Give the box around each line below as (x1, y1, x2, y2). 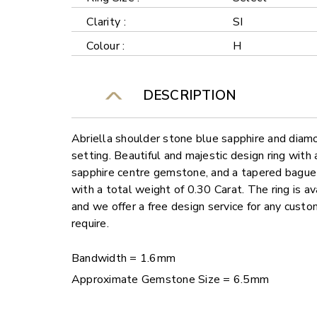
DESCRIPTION (135, 86, 236, 105)
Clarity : (86, 14, 126, 30)
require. (71, 216, 109, 232)
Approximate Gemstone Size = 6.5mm (71, 272, 270, 288)
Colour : (86, 38, 125, 54)
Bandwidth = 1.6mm (71, 250, 176, 267)
